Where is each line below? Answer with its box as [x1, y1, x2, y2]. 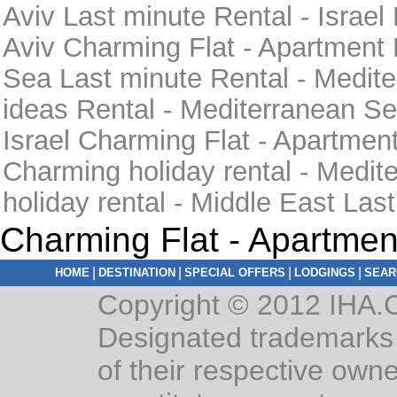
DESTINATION [97, 265, 175, 279]
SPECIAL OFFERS [183, 265, 285, 279]
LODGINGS [293, 265, 355, 279]
